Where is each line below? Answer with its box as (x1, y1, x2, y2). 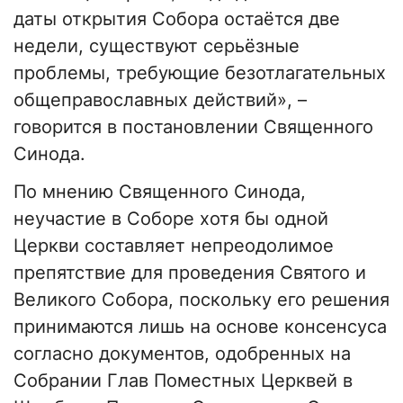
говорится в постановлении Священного (13, 116, 373, 139)
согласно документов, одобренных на (13, 343, 351, 365)
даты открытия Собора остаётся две (13, 8, 340, 31)
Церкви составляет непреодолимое (13, 235, 334, 257)
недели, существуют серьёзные (13, 35, 300, 58)
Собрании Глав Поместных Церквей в (13, 370, 353, 392)
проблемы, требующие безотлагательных (13, 62, 386, 85)
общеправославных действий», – (13, 89, 307, 112)
